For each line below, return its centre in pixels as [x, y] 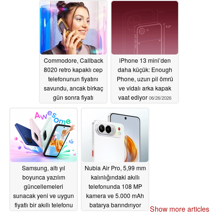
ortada [62, 8]
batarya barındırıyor [115, 205]
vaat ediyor [134, 97]
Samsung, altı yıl [44, 168]
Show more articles [180, 209]
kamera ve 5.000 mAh [115, 196]
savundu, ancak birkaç [73, 88]
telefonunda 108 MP [115, 186]
